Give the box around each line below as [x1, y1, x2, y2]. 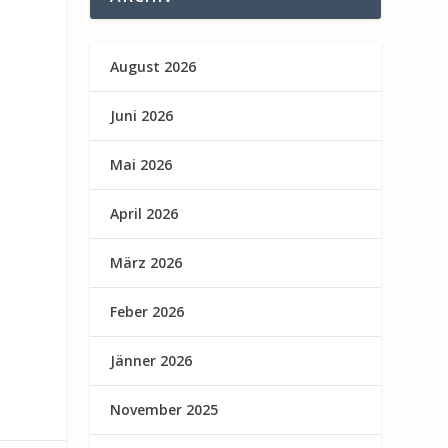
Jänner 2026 [110, 350, 193, 370]
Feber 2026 [110, 301, 185, 321]
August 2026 [110, 56, 197, 76]
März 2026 [110, 252, 183, 272]
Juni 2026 [110, 105, 174, 125]
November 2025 [110, 399, 219, 419]
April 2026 [110, 203, 179, 223]
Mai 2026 [110, 154, 173, 174]
